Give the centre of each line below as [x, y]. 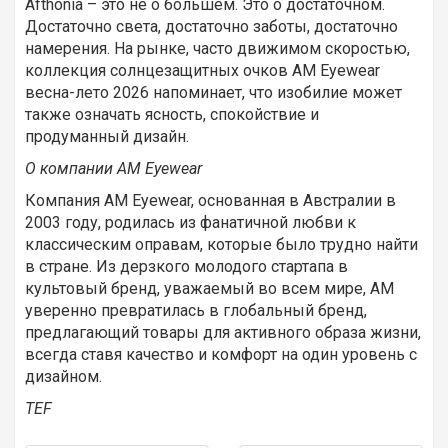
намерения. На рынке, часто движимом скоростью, [217, 49]
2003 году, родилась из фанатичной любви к [190, 223]
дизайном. [63, 377]
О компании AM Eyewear [113, 169]
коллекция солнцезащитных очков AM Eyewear [202, 71]
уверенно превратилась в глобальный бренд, [196, 311]
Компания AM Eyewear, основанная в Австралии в [210, 201]
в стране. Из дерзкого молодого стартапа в [186, 267]
